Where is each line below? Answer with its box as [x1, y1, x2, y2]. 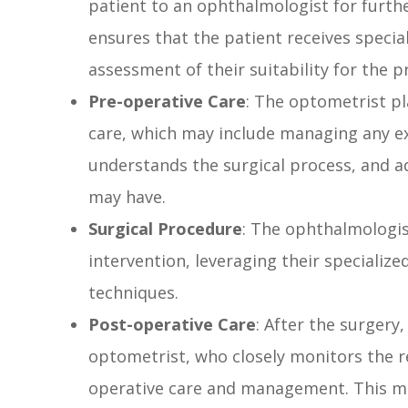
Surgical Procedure [88, 218, 243, 240]
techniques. [88, 281, 179, 304]
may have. [88, 186, 167, 209]
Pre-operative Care [88, 90, 247, 113]
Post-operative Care [88, 313, 257, 336]
